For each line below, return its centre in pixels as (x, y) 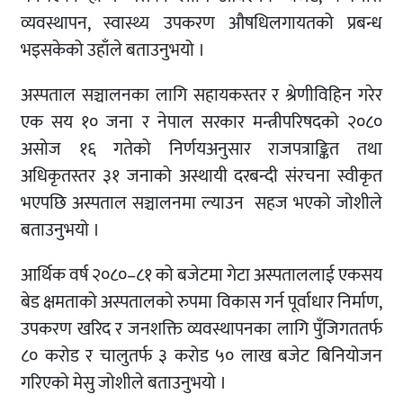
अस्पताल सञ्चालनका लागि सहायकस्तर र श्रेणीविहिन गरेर (201, 96)
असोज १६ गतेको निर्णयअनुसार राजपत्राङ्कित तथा (201, 150)
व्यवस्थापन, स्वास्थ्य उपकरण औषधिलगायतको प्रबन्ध (201, 24)
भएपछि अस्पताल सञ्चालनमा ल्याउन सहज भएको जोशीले (201, 204)
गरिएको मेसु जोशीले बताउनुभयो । (124, 384)
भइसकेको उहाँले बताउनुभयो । (113, 51)
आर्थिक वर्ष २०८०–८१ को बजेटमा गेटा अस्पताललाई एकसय (201, 276)
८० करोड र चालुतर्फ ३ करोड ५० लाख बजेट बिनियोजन (201, 357)
